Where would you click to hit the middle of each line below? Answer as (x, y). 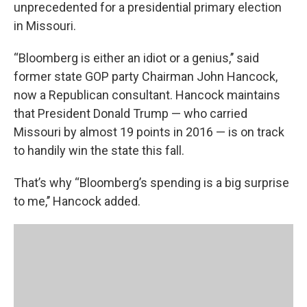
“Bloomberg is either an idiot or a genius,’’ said (136, 58)
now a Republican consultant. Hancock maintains (147, 95)
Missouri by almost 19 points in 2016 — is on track (149, 132)
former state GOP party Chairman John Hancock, (146, 76)
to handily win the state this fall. (99, 150)
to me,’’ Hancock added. (77, 201)
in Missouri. (45, 26)
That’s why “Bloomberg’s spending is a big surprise (151, 183)
